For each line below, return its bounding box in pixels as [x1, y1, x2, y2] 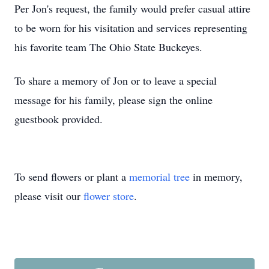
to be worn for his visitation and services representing [14, 20, 247, 35]
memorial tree [129, 169, 190, 184]
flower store [83, 189, 134, 203]
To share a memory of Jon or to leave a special [14, 73, 217, 88]
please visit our [14, 189, 83, 203]
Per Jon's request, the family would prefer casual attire [14, 1, 250, 16]
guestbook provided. [14, 112, 106, 126]
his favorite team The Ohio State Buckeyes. [14, 40, 202, 54]
